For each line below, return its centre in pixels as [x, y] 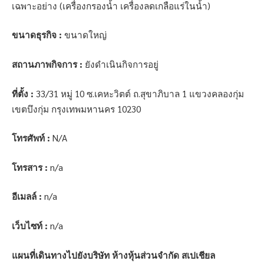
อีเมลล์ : [27, 197]
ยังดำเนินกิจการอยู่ [121, 64]
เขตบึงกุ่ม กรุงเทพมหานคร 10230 [76, 109]
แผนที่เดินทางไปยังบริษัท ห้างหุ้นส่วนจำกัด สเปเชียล [113, 255]
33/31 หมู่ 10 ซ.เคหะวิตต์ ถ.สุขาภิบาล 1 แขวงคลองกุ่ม [139, 93]
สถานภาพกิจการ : [47, 64]
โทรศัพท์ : [31, 138]
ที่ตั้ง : [23, 93]
